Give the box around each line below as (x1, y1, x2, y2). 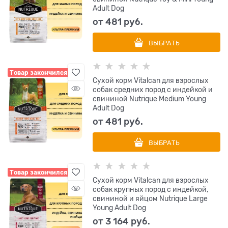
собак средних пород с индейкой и (93, 85, 213, 94)
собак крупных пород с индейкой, (93, 185, 209, 193)
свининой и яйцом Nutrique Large (93, 194, 208, 203)
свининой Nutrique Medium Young (93, 95, 207, 103)
